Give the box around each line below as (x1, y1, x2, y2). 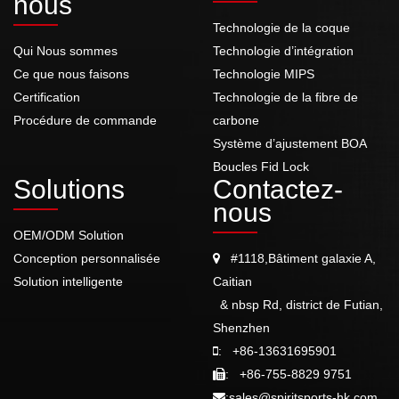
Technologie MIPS (213, 67, 314, 81)
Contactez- (213, 175, 343, 204)
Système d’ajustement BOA (213, 136, 367, 151)
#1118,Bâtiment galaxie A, (220, 251, 376, 265)
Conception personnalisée (13, 251, 160, 265)
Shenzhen (213, 321, 270, 335)
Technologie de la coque (213, 20, 350, 35)
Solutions (13, 175, 125, 204)
